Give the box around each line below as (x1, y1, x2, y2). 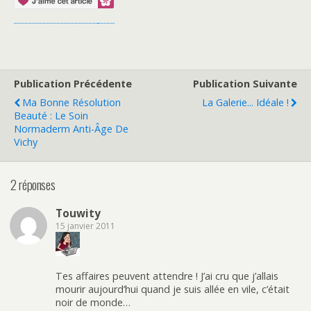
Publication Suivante (193, 77, 297, 90)
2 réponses (10, 174, 56, 194)
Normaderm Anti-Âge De (14, 122, 128, 135)
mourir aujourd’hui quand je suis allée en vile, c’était (56, 282, 289, 296)
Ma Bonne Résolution (22, 96, 121, 109)
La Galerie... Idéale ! (202, 96, 289, 109)
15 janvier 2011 (56, 220, 115, 233)
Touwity (56, 206, 101, 221)
